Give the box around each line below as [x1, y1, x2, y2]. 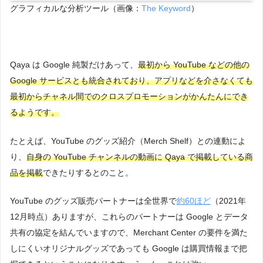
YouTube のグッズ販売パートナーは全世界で [10, 196, 177, 206]
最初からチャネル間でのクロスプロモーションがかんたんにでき [10, 92, 248, 102]
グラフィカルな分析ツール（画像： [10, 3, 141, 13]
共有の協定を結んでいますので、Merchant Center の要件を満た [10, 228, 248, 238]
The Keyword [141, 3, 191, 13]
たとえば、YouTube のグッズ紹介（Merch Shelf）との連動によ [10, 136, 246, 146]
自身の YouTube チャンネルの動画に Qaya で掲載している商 [26, 151, 253, 161]
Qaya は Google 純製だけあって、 [10, 60, 138, 70]
